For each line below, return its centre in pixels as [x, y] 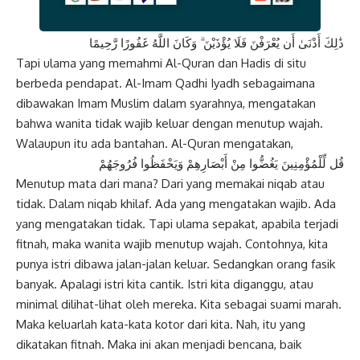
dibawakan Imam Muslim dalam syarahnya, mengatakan [166, 104]
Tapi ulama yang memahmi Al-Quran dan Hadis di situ [161, 63]
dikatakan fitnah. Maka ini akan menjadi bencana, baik [159, 345]
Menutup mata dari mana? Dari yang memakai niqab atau [170, 184]
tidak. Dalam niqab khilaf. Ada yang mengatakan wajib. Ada [176, 204]
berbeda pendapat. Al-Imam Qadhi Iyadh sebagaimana [166, 84]
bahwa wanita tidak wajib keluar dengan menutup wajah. [170, 124]
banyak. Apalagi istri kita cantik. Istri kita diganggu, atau [165, 284]
